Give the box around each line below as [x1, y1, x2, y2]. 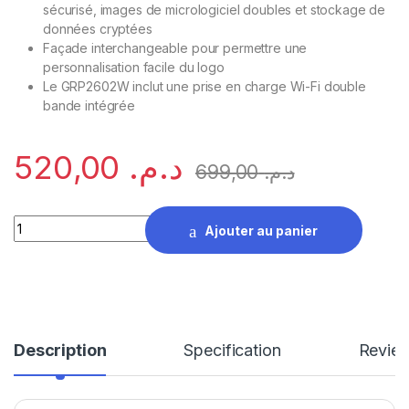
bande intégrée [43, 98, 136, 114]
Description [14, 340, 107, 360]
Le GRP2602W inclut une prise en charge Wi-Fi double [43, 79, 366, 95]
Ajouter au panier [204, 222, 319, 238]
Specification [184, 340, 281, 360]
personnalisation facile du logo [43, 59, 225, 76]
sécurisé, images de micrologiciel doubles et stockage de [43, 2, 386, 18]
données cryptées [43, 21, 152, 37]
